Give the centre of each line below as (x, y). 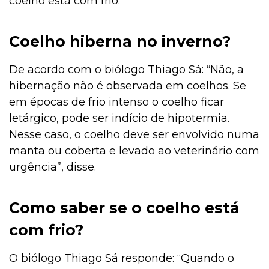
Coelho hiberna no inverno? (120, 41)
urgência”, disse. (53, 167)
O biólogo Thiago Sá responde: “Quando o (122, 258)
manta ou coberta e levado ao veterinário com (134, 150)
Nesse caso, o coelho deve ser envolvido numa (134, 134)
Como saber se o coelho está (124, 207)
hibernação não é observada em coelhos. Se (128, 86)
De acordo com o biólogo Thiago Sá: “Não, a (126, 69)
